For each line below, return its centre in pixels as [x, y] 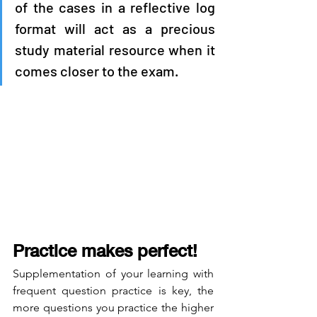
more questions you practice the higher [113, 307]
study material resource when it [115, 49]
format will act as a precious [115, 28]
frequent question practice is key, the [113, 290]
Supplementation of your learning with [113, 273]
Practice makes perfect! [108, 250]
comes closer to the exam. [97, 70]
